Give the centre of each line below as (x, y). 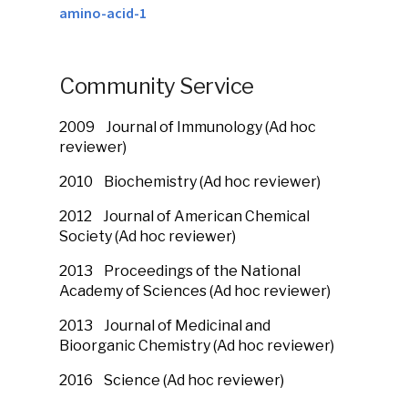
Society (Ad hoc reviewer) (148, 236)
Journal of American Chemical (206, 216)
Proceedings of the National (202, 271)
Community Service (157, 86)
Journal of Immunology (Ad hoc (211, 127)
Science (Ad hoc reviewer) (194, 380)
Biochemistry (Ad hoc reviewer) (212, 182)
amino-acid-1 (103, 13)
